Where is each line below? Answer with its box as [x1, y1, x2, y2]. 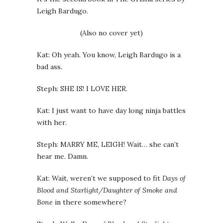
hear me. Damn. [37, 152, 88, 161]
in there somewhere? [53, 198, 126, 207]
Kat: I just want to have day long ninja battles [37, 106, 186, 115]
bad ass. [37, 62, 62, 71]
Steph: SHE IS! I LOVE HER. [37, 84, 127, 93]
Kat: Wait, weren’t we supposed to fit [37, 174, 162, 183]
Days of [162, 174, 186, 183]
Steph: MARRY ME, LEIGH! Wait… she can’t [37, 140, 179, 149]
